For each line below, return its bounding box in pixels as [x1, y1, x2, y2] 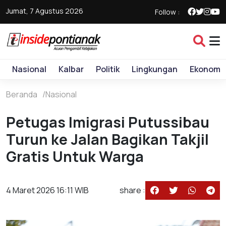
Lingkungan [132, 64, 178, 75]
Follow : [155, 7, 180, 17]
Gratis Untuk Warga [6, 146, 144, 166]
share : [120, 185, 145, 196]
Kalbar [59, 64, 84, 75]
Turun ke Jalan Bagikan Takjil [6, 129, 209, 149]
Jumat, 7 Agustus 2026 [6, 6, 83, 16]
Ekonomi [190, 64, 222, 75]
